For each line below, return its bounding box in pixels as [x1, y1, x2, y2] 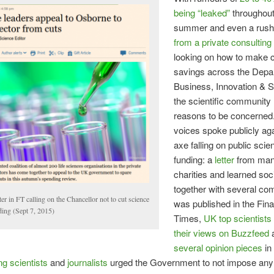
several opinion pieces [174, 241, 263, 254]
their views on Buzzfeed [174, 226, 270, 240]
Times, [174, 212, 204, 225]
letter [215, 153, 235, 166]
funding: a [174, 153, 215, 166]
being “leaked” [174, 6, 231, 20]
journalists [67, 256, 108, 269]
